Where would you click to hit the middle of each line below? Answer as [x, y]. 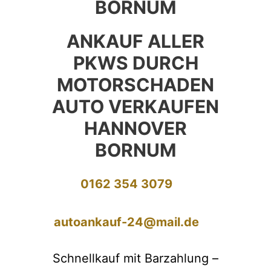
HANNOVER [135, 128]
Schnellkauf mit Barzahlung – [135, 258]
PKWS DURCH [135, 63]
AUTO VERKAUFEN [135, 106]
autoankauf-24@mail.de [126, 222]
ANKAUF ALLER [135, 41]
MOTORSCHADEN [135, 85]
